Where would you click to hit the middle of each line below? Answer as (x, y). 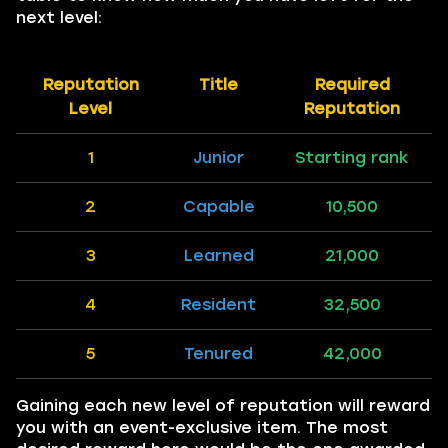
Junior (218, 157)
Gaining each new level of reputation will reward (223, 405)
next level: (59, 17)
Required (352, 84)
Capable (218, 206)
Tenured (218, 353)
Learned (218, 255)
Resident (218, 304)
